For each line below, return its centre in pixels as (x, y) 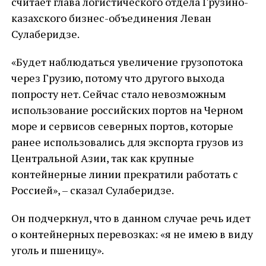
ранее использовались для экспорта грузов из (127, 142)
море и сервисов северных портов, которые (122, 126)
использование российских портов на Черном (127, 110)
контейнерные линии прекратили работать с (124, 174)
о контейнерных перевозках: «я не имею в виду (132, 234)
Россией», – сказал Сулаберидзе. (92, 190)
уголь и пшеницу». (57, 250)
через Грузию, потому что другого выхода (118, 78)
